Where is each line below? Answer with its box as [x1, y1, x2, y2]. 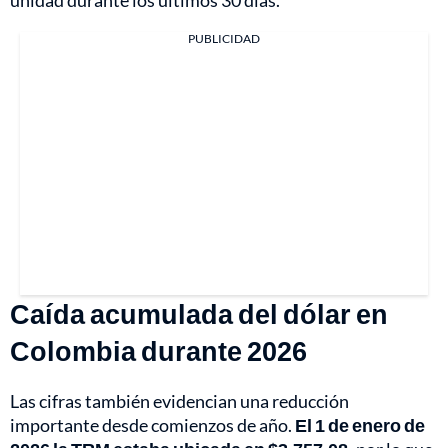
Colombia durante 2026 [10, 334, 307, 368]
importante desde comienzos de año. [10, 414, 295, 437]
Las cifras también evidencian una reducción [10, 390, 349, 413]
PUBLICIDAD [188, 31, 260, 47]
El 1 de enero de [295, 414, 425, 437]
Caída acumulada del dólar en [10, 297, 388, 331]
